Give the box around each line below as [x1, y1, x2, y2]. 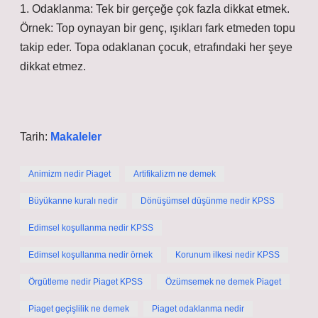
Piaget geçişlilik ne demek [28, 304, 129, 314]
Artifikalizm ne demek [133, 169, 216, 179]
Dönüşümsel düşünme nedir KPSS [141, 196, 275, 206]
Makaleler [50, 131, 102, 143]
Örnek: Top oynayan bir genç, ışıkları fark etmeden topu [20, 22, 295, 34]
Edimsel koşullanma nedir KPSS [28, 223, 153, 233]
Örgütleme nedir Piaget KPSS [28, 277, 143, 287]
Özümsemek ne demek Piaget [165, 277, 281, 287]
